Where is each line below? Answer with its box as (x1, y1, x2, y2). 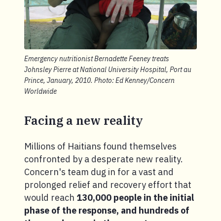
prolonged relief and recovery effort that (24, 179, 191, 191)
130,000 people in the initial (76, 192, 194, 204)
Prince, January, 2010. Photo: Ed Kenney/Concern (24, 76, 175, 85)
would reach (24, 192, 76, 204)
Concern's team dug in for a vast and (24, 166, 174, 178)
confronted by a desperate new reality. (24, 153, 183, 165)
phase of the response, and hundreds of (24, 205, 189, 217)
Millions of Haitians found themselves (24, 141, 177, 152)
